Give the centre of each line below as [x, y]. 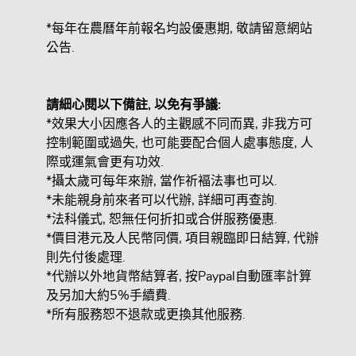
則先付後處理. [86, 258]
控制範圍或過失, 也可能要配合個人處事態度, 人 [180, 143]
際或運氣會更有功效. [105, 163]
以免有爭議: [188, 105]
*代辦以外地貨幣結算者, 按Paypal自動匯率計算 [179, 277]
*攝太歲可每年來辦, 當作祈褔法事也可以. [162, 182]
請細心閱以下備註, [100, 105]
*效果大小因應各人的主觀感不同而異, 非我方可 [179, 124]
